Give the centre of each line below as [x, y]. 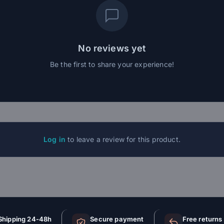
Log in [55, 139]
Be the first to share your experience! [112, 64]
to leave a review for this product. [123, 139]
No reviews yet [112, 48]
